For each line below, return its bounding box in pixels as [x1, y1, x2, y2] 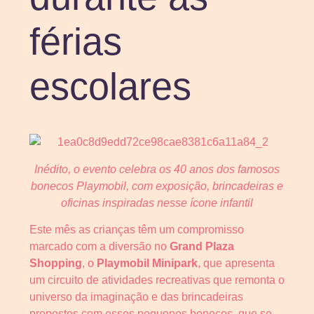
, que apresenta [198, 257, 275, 269]
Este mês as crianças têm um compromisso [29, 223, 244, 235]
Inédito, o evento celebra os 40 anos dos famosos [34, 163, 280, 175]
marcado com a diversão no [29, 240, 170, 252]
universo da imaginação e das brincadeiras [29, 290, 243, 303]
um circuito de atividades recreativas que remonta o [29, 273, 285, 286]
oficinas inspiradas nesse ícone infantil [61, 196, 253, 209]
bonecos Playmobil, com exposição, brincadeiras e [31, 179, 283, 192]
